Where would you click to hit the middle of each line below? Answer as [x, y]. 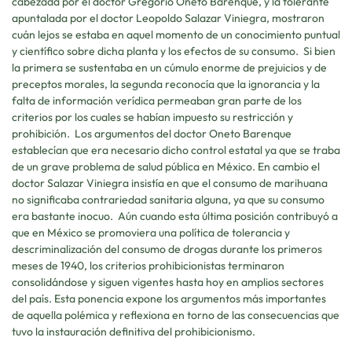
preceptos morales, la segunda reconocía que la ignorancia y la [166, 84]
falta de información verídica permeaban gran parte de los [157, 100]
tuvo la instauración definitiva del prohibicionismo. [134, 331]
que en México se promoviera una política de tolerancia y [151, 232]
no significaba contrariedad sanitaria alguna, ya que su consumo [168, 199]
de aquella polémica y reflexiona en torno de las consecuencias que [176, 315]
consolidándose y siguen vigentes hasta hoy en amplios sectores [168, 282]
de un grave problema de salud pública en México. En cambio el [166, 166]
